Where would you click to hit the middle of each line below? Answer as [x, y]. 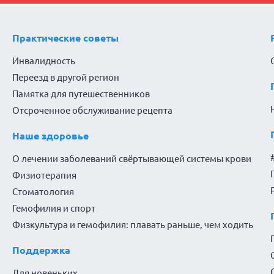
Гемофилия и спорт [54, 209]
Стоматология [43, 192]
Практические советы [65, 38]
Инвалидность [43, 61]
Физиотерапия [44, 176]
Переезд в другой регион [65, 78]
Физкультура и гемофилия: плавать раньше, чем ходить [132, 225]
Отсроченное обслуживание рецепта [92, 111]
